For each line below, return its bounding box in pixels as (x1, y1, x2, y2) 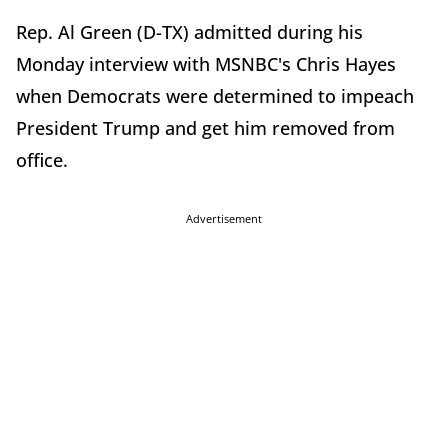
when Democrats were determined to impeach (16, 84, 414, 108)
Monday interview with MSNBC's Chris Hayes (16, 52, 396, 76)
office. (16, 148, 68, 172)
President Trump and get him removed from (16, 116, 395, 140)
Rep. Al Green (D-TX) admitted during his (16, 20, 363, 44)
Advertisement (186, 211, 262, 226)
